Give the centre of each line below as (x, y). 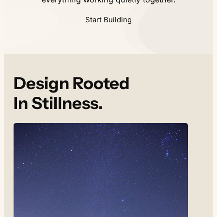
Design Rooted (72, 83)
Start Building (108, 20)
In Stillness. (58, 103)
